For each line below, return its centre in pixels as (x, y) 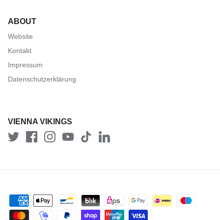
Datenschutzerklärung (42, 79)
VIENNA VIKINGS (40, 122)
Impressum (25, 65)
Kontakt (20, 51)
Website (20, 37)
